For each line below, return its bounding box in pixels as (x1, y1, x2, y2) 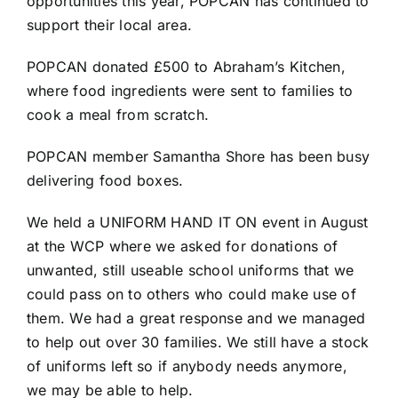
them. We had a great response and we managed (27, 309, 366, 328)
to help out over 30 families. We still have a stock (27, 333, 370, 352)
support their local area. (27, 16, 193, 35)
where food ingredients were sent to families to (27, 82, 354, 100)
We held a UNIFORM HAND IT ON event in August (27, 213, 369, 232)
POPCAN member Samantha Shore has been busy (27, 147, 370, 166)
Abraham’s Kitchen (212, 58, 341, 76)
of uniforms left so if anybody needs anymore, (27, 357, 347, 376)
